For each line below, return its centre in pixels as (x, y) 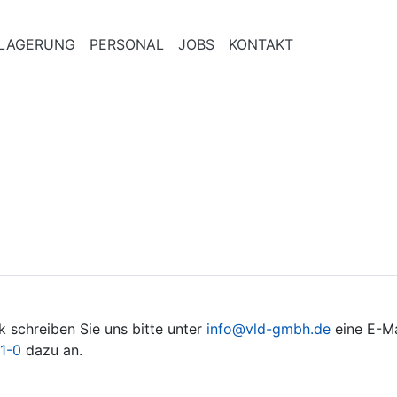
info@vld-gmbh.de (269, 328)
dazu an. (52, 350)
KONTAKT (261, 44)
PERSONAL (126, 44)
